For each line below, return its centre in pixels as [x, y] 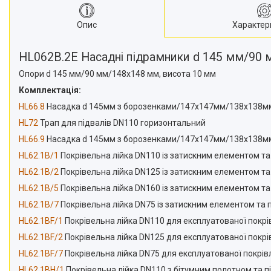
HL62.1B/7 [39, 205]
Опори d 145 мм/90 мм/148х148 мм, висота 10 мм [117, 74]
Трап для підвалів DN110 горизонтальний [122, 123]
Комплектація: [50, 90]
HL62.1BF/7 [41, 254]
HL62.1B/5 [39, 188]
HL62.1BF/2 [41, 237]
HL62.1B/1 [39, 156]
